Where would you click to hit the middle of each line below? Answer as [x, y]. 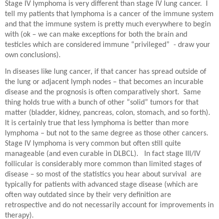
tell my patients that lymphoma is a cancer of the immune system [109, 14]
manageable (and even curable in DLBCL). [72, 154]
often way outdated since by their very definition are [88, 195]
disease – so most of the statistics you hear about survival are [103, 175]
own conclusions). [33, 55]
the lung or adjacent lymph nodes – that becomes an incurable [104, 82]
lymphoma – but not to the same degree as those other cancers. [107, 134]
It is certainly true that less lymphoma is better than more [97, 123]
